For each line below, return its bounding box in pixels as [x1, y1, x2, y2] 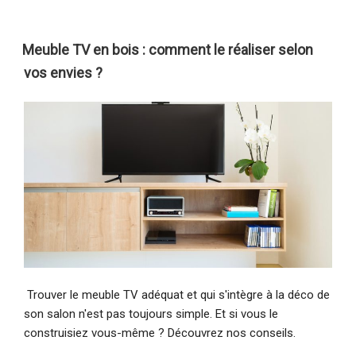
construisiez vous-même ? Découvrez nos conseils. [24, 325, 296, 340]
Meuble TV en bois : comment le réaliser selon [22, 41, 313, 58]
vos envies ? [24, 64, 103, 81]
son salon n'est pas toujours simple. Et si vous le [24, 306, 278, 321]
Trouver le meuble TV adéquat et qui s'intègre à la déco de [24, 287, 330, 302]
